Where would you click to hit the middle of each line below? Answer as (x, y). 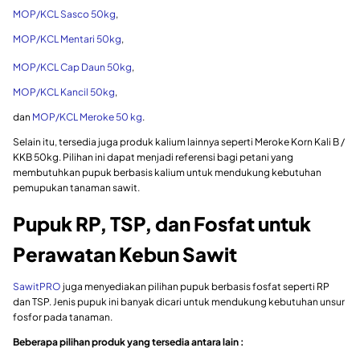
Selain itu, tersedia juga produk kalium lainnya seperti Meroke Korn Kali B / (179, 142)
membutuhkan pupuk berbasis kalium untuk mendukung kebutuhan (167, 173)
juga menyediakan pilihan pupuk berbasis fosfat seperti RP (195, 287)
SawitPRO (37, 287)
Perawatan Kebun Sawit (125, 254)
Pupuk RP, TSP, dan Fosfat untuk (162, 224)
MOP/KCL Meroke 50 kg (87, 117)
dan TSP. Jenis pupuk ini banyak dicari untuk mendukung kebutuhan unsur (179, 302)
